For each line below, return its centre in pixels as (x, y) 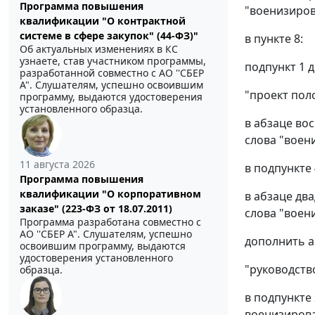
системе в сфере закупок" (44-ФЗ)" (109, 36)
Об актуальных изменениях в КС (99, 49)
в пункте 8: (274, 38)
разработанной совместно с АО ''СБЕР (112, 73)
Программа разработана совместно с (110, 222)
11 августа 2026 (57, 165)
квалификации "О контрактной (103, 21)
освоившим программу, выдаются (103, 246)
